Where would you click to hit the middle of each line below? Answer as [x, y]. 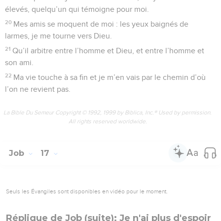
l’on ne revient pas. [38, 89]
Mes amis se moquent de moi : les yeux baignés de [101, 24]
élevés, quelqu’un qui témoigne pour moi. [77, 9]
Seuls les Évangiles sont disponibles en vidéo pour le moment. [87, 191]
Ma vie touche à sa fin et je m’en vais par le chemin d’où [110, 77]
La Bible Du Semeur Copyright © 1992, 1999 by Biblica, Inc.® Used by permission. [108, 112]
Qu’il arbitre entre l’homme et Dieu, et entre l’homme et [109, 51]
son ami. [19, 62]
